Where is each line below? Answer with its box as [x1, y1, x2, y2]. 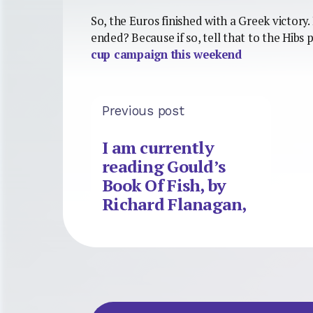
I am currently [102, 136, 214, 159]
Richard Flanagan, [102, 193, 247, 216]
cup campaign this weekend [91, 46, 242, 62]
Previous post [102, 103, 184, 118]
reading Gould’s [102, 155, 226, 178]
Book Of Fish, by [102, 174, 226, 197]
